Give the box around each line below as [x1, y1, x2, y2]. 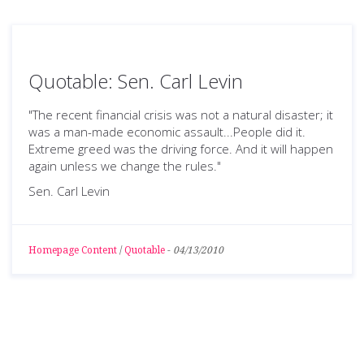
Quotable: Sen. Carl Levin [28, 67, 243, 94]
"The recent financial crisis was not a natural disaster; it [28, 106, 333, 123]
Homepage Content [28, 245, 117, 256]
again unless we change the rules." [28, 158, 221, 174]
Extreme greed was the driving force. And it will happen [28, 141, 333, 157]
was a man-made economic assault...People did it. [28, 123, 305, 140]
